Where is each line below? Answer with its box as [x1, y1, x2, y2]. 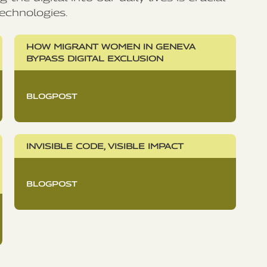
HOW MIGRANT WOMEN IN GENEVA [26, 42, 195, 52]
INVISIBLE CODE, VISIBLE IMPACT [26, 141, 184, 151]
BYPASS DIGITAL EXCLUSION [26, 54, 163, 64]
